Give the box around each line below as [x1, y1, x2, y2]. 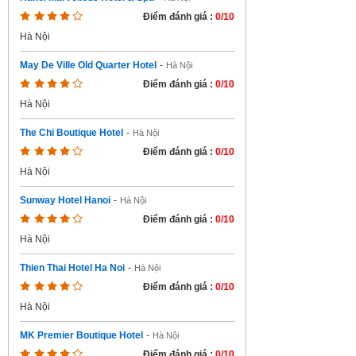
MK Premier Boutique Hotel [20, 330, 143, 341]
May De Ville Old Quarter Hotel [20, 60, 157, 71]
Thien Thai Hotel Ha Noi [20, 262, 125, 273]
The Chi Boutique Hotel [20, 127, 123, 138]
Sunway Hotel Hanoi [20, 195, 110, 206]
